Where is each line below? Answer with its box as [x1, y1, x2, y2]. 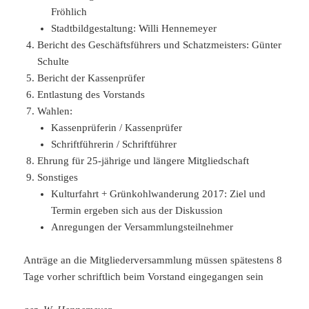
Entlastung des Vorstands [37, 88, 146, 100]
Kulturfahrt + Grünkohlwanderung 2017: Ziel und [51, 188, 266, 199]
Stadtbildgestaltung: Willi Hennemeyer [51, 22, 217, 34]
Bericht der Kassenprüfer [37, 72, 146, 83]
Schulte [37, 55, 70, 67]
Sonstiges [37, 171, 79, 183]
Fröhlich [51, 6, 88, 17]
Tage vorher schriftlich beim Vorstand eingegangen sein [23, 270, 264, 282]
